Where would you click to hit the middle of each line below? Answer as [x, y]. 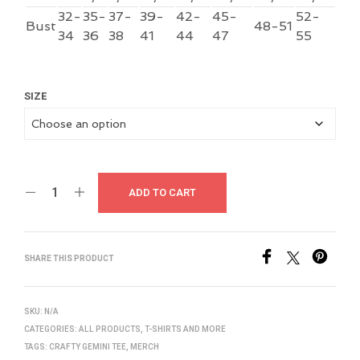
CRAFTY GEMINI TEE [88, 348]
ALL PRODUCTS [110, 330]
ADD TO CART [162, 193]
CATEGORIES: [51, 330]
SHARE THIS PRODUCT [69, 259]
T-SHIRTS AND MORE [185, 330]
